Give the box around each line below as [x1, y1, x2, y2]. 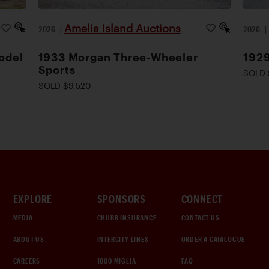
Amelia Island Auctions [64, 22, 181, 34]
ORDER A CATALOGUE [181, 235, 246, 243]
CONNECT [181, 192, 223, 205]
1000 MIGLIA [97, 256, 136, 265]
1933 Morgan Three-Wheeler [38, 50, 198, 63]
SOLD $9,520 [38, 80, 91, 91]
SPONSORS [97, 192, 146, 205]
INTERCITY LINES [97, 235, 149, 243]
